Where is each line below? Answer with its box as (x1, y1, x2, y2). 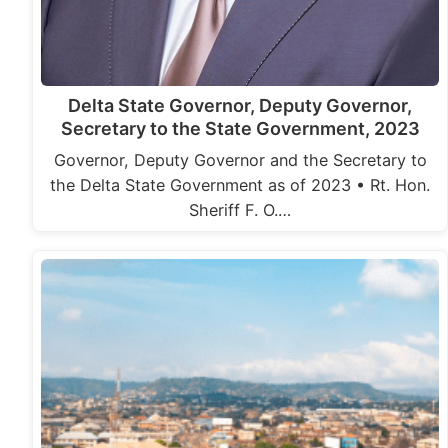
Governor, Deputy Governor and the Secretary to (53, 150, 427, 171)
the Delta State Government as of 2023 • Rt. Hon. (50, 175, 431, 196)
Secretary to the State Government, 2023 (60, 118, 420, 140)
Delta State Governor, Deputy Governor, (68, 95, 413, 117)
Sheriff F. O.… (189, 200, 292, 221)
